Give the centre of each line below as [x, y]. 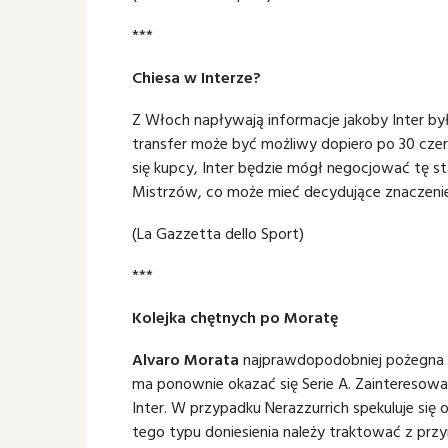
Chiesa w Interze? [196, 77]
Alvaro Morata [185, 359]
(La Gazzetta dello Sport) [218, 233]
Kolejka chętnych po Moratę [235, 317]
